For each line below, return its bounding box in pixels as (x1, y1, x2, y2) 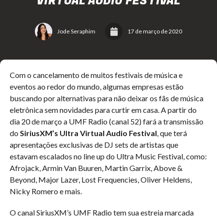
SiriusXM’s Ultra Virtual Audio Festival (18, 128, 157, 138)
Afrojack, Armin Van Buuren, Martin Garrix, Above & (10, 163, 183, 172)
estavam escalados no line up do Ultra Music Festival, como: (10, 152, 207, 161)
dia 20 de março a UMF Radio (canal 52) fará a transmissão (10, 117, 203, 126)
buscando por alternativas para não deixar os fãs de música (10, 93, 203, 103)
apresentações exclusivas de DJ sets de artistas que (10, 140, 178, 149)
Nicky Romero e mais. (10, 186, 82, 196)
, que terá (157, 128, 187, 138)
